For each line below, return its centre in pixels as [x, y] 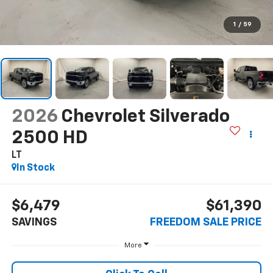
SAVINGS [34, 223]
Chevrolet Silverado [145, 117]
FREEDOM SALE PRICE [206, 223]
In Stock [35, 168]
